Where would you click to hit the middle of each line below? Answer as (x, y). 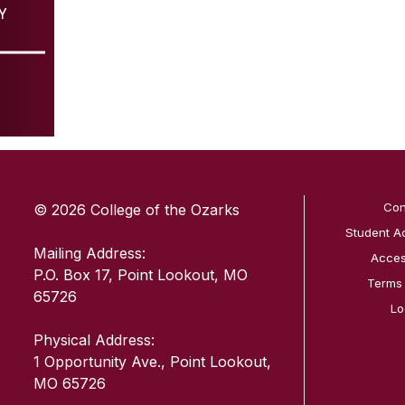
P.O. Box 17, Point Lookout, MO (141, 275)
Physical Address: (94, 340)
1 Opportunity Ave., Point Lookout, (153, 362)
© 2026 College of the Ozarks (137, 210)
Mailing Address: (90, 253)
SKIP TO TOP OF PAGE (205, 131)
